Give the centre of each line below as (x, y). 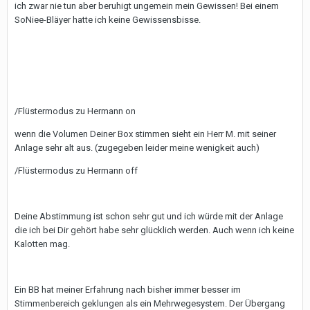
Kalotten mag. (42, 244)
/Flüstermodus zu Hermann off (76, 171)
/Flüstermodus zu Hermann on (75, 111)
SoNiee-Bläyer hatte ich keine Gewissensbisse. (108, 20)
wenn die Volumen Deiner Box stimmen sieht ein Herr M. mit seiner (145, 134)
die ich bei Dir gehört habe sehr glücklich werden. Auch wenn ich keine (154, 230)
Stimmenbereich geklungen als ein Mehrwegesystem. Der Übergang (150, 303)
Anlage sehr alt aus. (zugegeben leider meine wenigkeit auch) (137, 148)
